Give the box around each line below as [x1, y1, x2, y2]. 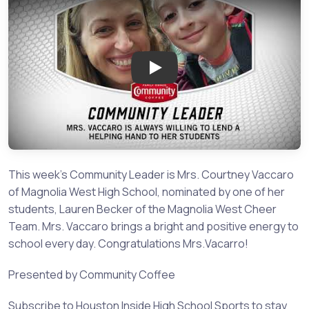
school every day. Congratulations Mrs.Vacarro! [8, 235, 248, 251]
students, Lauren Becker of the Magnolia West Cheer [8, 201, 277, 217]
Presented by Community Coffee [8, 266, 175, 282]
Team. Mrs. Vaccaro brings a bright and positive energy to [8, 218, 299, 234]
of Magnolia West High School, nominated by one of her [8, 183, 285, 199]
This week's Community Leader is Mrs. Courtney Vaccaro [8, 166, 294, 182]
